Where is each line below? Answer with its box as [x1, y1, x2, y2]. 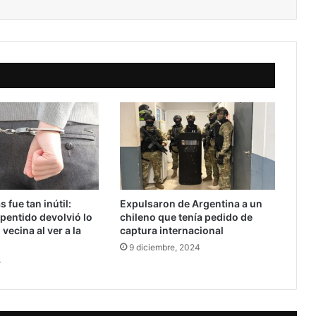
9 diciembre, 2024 [128, 242, 200, 253]
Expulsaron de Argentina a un [119, 197, 262, 210]
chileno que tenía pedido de [119, 211, 253, 224]
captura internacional [119, 224, 224, 237]
